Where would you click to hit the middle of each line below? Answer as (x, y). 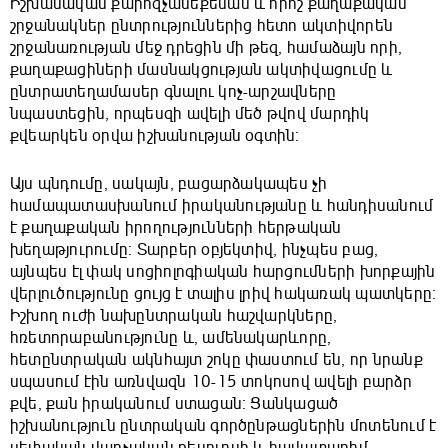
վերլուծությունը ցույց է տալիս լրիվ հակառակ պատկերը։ (223, 294)
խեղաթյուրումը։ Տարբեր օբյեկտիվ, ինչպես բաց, (194, 250)
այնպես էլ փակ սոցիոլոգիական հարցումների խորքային (223, 272)
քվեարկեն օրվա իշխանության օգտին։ (155, 136)
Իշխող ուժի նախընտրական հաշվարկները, (174, 316)
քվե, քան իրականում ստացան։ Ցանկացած (174, 404)
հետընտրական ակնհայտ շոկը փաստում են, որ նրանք (216, 360)
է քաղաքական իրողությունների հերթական (176, 228)
